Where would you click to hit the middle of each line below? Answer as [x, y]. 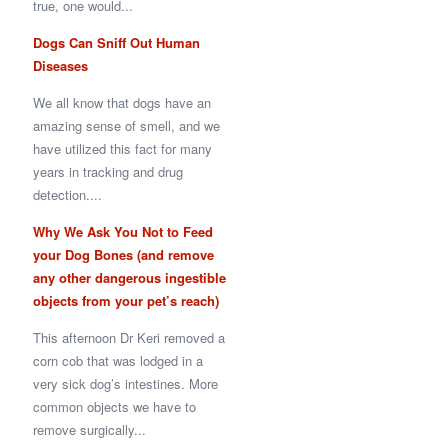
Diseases [60, 65]
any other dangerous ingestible [129, 277]
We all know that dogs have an [122, 102]
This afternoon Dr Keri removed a [129, 337]
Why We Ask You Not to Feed [123, 231]
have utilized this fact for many [122, 148]
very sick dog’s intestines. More [125, 383]
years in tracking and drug [108, 171]
